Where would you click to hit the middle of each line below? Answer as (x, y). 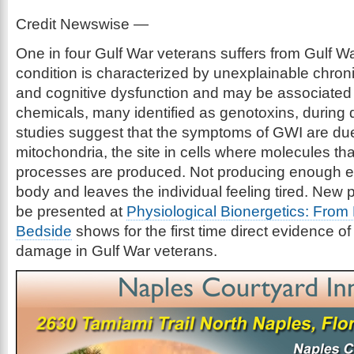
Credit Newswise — (82, 24)
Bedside (44, 231)
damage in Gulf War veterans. (117, 251)
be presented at (71, 211)
